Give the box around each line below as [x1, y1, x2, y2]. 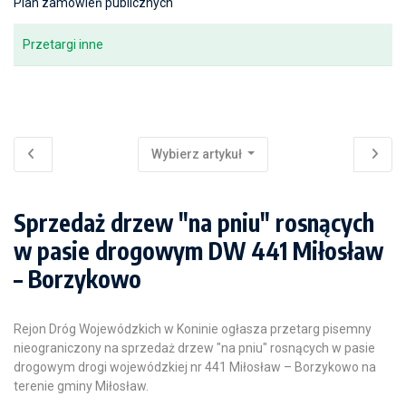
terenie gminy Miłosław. [14, 379, 149, 393]
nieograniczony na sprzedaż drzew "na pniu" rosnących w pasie [14, 341, 375, 355]
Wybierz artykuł [150, 147, 245, 161]
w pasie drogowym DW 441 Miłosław [14, 236, 383, 266]
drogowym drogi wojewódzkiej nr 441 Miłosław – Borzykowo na [14, 360, 376, 374]
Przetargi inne [23, 37, 103, 52]
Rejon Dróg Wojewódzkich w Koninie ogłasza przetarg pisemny [14, 322, 372, 336]
